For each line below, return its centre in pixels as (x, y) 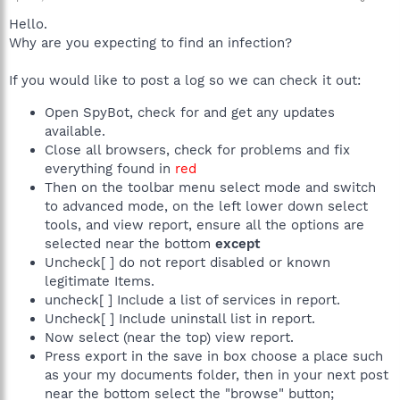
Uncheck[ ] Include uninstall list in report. (180, 319)
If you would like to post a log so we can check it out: (185, 80)
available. (75, 131)
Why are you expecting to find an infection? (150, 43)
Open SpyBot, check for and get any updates (190, 112)
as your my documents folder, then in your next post (217, 375)
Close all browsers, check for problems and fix (197, 150)
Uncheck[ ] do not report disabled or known (187, 262)
